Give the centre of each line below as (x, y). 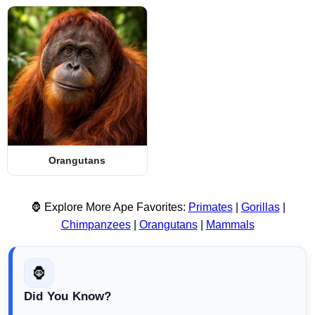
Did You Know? (68, 296)
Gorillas (260, 207)
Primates (210, 207)
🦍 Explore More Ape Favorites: (109, 207)
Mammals (230, 225)
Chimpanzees (96, 225)
